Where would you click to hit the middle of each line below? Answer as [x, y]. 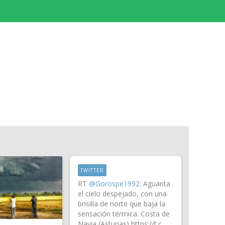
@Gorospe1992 [114, 184]
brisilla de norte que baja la [121, 204]
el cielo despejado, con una [122, 194]
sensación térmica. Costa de [124, 214]
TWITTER [92, 170]
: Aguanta [155, 184]
